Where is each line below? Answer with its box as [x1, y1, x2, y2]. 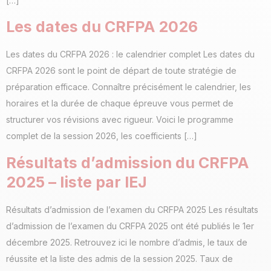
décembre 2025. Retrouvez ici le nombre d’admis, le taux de [6, 237, 247, 247]
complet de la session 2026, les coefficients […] [6, 131, 197, 142]
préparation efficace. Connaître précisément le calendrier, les [6, 82, 251, 93]
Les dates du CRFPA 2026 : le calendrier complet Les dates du [6, 49, 255, 60]
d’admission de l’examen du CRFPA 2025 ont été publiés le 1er [6, 220, 254, 231]
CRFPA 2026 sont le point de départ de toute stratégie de [6, 65, 237, 76]
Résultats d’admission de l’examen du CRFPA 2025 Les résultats [6, 204, 258, 215]
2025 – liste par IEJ [6, 172, 147, 191]
